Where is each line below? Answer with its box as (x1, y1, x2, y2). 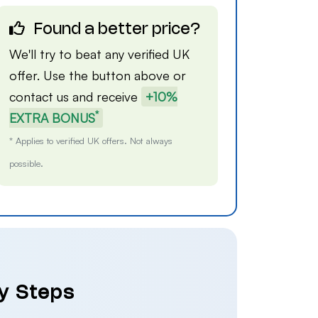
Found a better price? (31, 23, 201, 37)
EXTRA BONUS (9, 110, 96, 126)
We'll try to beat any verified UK (9, 46, 190, 62)
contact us (9, 89, 70, 104)
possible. (9, 158, 44, 169)
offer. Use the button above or (9, 67, 187, 83)
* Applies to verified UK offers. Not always (9, 135, 173, 146)
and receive (69, 89, 142, 104)
